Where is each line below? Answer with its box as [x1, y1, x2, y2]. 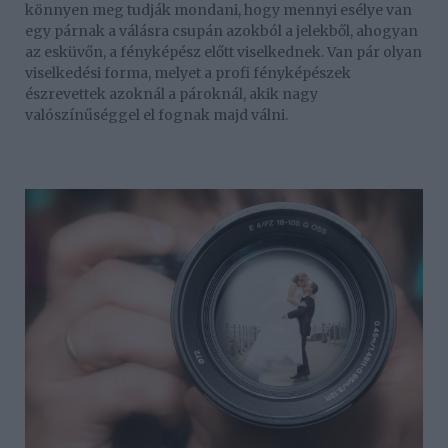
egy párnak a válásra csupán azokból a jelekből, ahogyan [25, 22, 418, 41]
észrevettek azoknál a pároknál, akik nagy [25, 85, 318, 104]
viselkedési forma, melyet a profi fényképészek [25, 64, 351, 83]
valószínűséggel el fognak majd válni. [25, 106, 288, 125]
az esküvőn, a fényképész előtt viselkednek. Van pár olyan [25, 43, 422, 62]
